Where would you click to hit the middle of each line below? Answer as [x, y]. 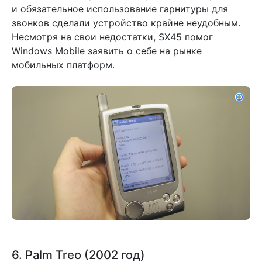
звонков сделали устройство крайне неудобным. [126, 23]
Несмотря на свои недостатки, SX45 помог [112, 37]
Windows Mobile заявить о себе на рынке [107, 51]
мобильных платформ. [63, 65]
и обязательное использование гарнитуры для [120, 8]
